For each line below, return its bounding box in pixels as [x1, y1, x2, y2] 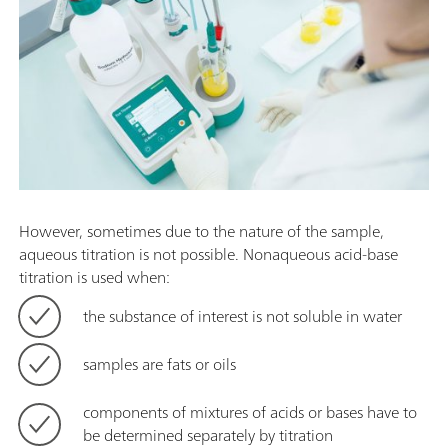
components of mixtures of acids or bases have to [83, 397, 417, 426]
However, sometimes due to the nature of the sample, [19, 216, 384, 245]
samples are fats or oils [83, 349, 236, 378]
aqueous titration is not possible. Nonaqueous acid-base [19, 239, 398, 268]
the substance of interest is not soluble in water [83, 301, 402, 330]
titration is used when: [19, 262, 170, 291]
